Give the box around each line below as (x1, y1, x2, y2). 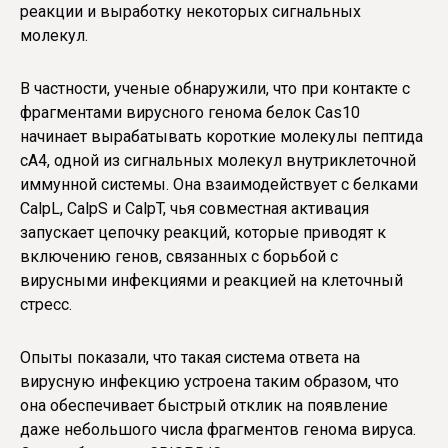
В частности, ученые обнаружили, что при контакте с (20, 78, 410, 98)
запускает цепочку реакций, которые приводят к (20, 222, 386, 242)
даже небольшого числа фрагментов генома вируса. (20, 419, 416, 439)
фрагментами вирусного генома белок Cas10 (20, 102, 360, 122)
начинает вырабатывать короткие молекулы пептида (20, 126, 423, 146)
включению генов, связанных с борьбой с (20, 246, 338, 266)
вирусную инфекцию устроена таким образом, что (20, 371, 399, 391)
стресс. (20, 294, 72, 314)
